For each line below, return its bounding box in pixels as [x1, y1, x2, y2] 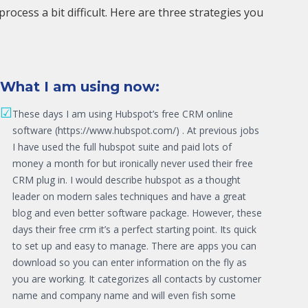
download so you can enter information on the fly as [12, 255, 247, 269]
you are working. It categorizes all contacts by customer [12, 272, 261, 285]
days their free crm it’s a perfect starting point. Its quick [12, 222, 256, 236]
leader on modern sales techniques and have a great [12, 189, 246, 203]
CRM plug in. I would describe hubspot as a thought [12, 173, 241, 186]
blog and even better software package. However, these [12, 206, 262, 219]
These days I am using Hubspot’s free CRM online [12, 107, 233, 120]
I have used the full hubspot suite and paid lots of [12, 140, 232, 153]
